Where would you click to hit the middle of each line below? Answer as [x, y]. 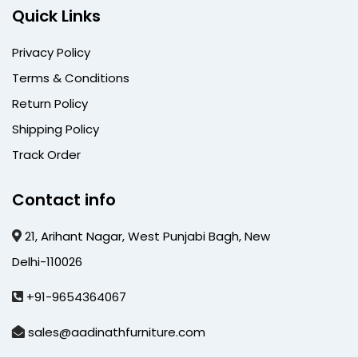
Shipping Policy [56, 129]
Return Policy [50, 103]
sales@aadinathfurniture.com [117, 332]
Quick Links [56, 16]
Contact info [64, 199]
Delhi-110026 [47, 261]
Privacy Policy [51, 52]
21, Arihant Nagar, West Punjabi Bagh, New [147, 236]
